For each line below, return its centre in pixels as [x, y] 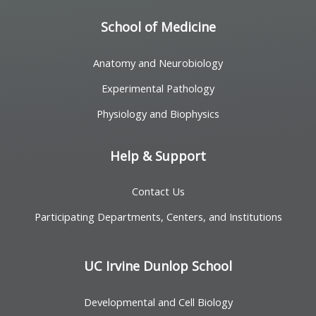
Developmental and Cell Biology [158, 302]
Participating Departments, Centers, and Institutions [158, 216]
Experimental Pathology [158, 88]
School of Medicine [158, 27]
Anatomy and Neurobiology [158, 62]
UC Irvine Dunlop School [158, 266]
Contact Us [158, 191]
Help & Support [158, 156]
